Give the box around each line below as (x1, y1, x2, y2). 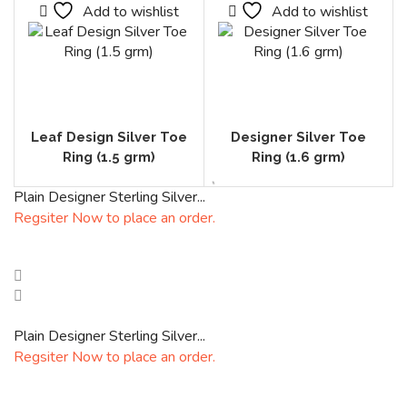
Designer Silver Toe (230, 128, 366, 144)
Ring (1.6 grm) (251, 148, 345, 164)
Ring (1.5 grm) (62, 148, 155, 164)
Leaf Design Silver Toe (30, 128, 187, 144)
